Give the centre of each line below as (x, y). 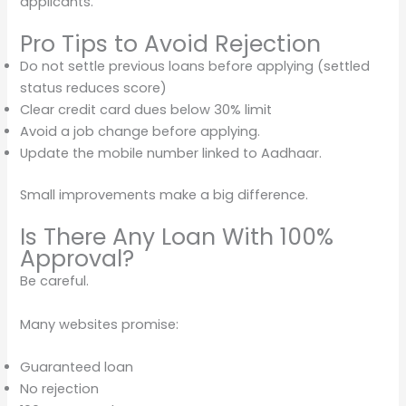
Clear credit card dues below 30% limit (146, 109)
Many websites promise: (100, 324)
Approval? (77, 259)
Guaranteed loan (77, 367)
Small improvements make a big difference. (164, 194)
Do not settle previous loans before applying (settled (195, 66)
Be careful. (55, 281)
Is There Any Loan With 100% (177, 237)
